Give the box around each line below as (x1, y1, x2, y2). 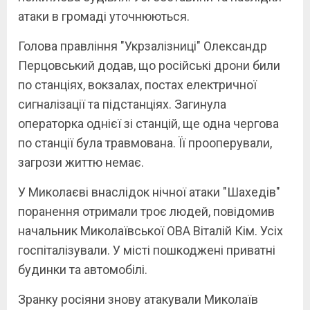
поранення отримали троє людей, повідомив (18, 203, 275, 219)
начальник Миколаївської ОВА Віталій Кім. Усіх (18, 223, 283, 238)
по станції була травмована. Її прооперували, (18, 135, 272, 150)
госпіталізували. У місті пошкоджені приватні (18, 242, 275, 257)
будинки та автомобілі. (18, 262, 147, 277)
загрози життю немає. (18, 154, 144, 170)
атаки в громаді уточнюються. (18, 8, 190, 24)
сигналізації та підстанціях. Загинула (18, 96, 226, 111)
